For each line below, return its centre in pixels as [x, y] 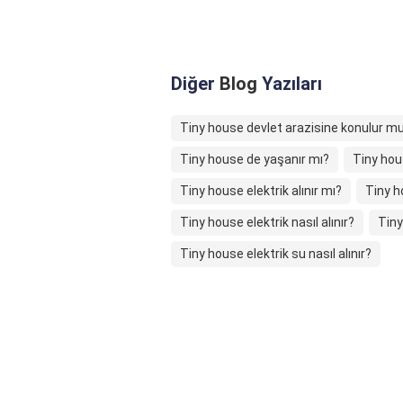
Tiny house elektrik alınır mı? [261, 191]
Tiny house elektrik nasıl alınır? [267, 223]
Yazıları [290, 84]
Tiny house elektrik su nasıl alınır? [276, 254]
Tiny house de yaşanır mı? [255, 160]
